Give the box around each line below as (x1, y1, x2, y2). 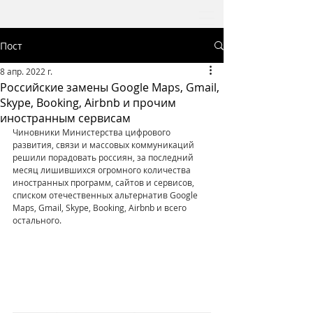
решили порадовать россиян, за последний (13, 152, 196, 163)
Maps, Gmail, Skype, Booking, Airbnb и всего (13, 202, 189, 213)
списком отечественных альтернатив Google (13, 189, 200, 201)
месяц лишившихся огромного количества (13, 164, 193, 175)
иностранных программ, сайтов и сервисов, (13, 177, 196, 188)
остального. (13, 214, 61, 226)
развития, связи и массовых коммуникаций (13, 139, 196, 150)
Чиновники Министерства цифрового (13, 126, 173, 138)
